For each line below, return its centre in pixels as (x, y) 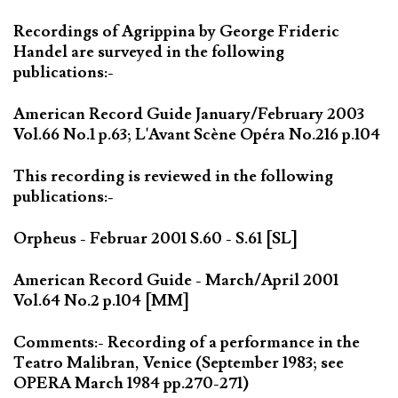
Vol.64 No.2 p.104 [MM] (101, 300)
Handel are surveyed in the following (149, 52)
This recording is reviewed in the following (173, 176)
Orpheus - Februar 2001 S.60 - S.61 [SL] (155, 238)
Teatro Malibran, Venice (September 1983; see (179, 362)
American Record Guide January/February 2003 (189, 115)
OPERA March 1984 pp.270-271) (131, 383)
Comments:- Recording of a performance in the (187, 342)
